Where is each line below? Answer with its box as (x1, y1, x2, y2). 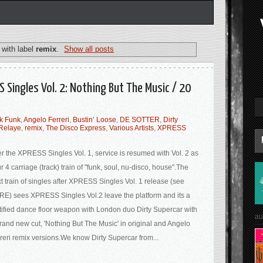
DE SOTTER (120, 115, 160, 124)
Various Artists (109, 123, 154, 132)
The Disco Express (46, 123, 106, 132)
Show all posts (64, 44, 114, 53)
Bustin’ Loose (73, 115, 116, 124)
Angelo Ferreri (23, 115, 69, 124)
